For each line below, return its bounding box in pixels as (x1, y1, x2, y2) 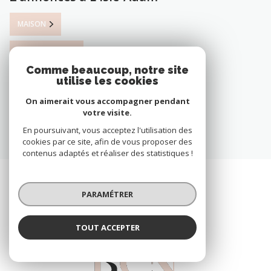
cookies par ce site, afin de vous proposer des (22, 136, 192, 147)
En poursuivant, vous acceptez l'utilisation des (22, 125, 192, 135)
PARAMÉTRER (82, 188, 133, 200)
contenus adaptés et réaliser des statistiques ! (22, 148, 193, 158)
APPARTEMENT (18, 46, 68, 57)
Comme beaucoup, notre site (26, 64, 189, 76)
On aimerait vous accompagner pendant (25, 96, 190, 106)
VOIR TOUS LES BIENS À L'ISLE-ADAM (18, 74, 168, 87)
